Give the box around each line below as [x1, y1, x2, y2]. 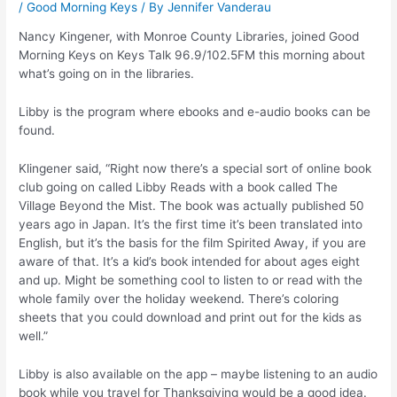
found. [19, 123, 59, 138]
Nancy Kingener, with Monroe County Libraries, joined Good [19, 29, 360, 44]
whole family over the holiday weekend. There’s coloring [19, 292, 339, 307]
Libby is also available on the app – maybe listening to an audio [19, 367, 378, 382]
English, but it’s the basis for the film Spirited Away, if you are [19, 236, 367, 251]
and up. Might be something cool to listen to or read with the [19, 273, 363, 288]
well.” [19, 329, 49, 344]
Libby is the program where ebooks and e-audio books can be [19, 105, 371, 120]
